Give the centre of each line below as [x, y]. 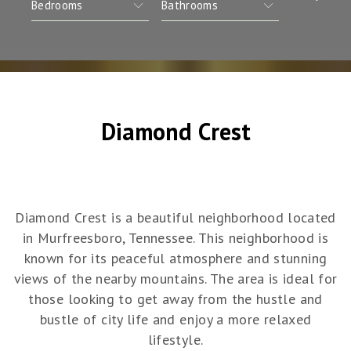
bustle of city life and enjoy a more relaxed [175, 320]
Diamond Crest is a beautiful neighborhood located [175, 218]
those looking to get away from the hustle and [175, 299]
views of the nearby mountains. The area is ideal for [175, 279]
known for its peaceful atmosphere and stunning [175, 259]
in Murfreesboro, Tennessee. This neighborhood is [175, 238]
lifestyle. [175, 340]
